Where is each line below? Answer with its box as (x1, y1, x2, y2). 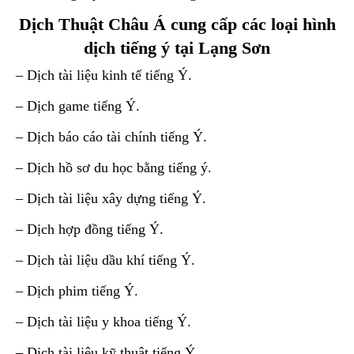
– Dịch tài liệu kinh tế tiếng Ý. (16, 67, 192, 84)
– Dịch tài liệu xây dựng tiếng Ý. (16, 190, 206, 207)
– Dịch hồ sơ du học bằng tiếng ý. (16, 160, 212, 176)
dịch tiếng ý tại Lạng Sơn (84, 38, 270, 58)
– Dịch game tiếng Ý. (16, 98, 140, 115)
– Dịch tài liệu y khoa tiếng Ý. (16, 314, 191, 330)
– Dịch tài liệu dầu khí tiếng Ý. (16, 252, 195, 269)
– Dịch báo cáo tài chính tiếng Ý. (16, 129, 207, 145)
